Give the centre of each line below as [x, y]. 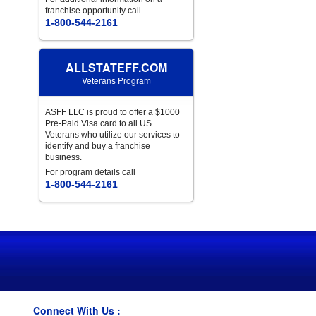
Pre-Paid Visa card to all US [99, 124]
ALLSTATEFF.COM [117, 68]
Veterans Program [117, 80]
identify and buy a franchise [98, 146]
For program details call [91, 172]
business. [64, 158]
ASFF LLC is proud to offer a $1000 [113, 113]
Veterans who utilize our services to [113, 135]
